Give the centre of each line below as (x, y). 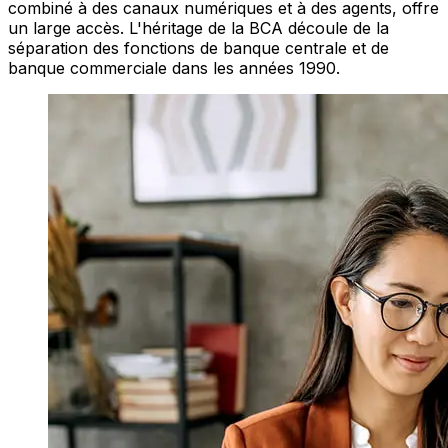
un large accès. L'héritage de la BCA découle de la (198, 28)
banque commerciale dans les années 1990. (174, 68)
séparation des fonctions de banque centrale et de (198, 48)
